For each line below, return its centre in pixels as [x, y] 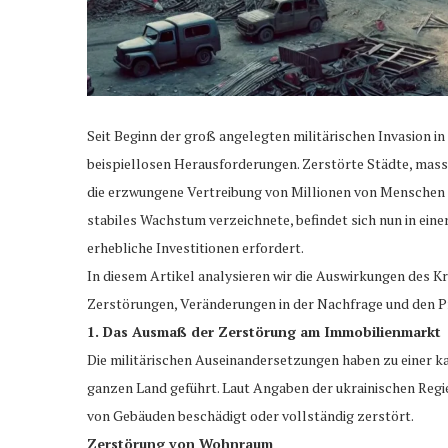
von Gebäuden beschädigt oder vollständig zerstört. [250, 415]
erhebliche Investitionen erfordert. [195, 247]
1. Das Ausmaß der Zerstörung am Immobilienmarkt [264, 331]
